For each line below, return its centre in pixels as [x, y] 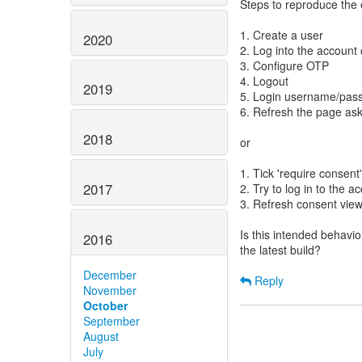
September [112, 320]
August [101, 336]
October [105, 305]
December [110, 274]
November [110, 290]
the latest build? [280, 250]
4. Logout [264, 81]
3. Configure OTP [284, 65]
